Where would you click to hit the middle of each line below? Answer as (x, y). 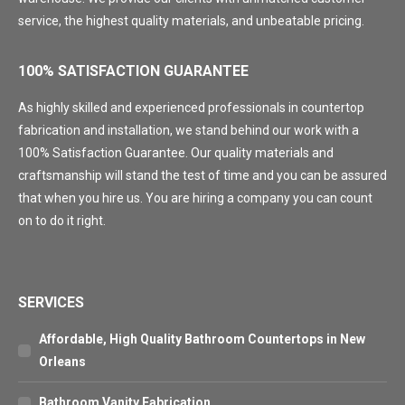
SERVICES (51, 302)
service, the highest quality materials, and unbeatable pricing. (191, 21)
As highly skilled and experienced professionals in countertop (191, 108)
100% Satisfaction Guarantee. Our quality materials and (176, 153)
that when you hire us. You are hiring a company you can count (195, 198)
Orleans (62, 362)
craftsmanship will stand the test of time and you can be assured (202, 175)
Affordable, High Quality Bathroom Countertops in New (202, 339)
